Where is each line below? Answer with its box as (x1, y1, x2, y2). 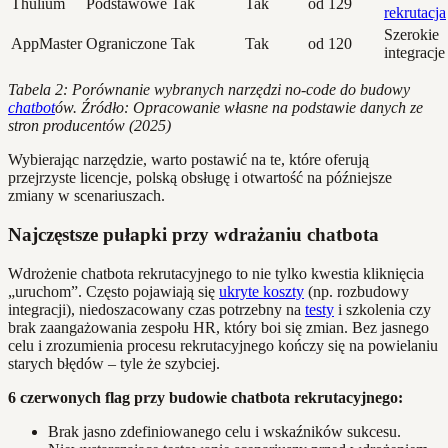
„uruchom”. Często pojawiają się (8, 282, 219, 300)
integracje (384, 44, 445, 62)
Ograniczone (86, 35, 167, 53)
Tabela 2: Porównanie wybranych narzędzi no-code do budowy (8, 81, 410, 99)
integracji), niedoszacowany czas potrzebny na (8, 300, 305, 318)
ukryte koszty (219, 282, 304, 300)
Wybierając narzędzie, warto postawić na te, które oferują (8, 151, 369, 169)
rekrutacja (384, 4, 446, 22)
